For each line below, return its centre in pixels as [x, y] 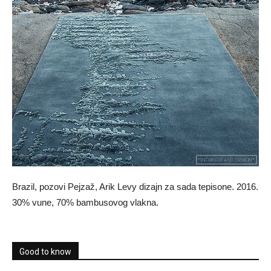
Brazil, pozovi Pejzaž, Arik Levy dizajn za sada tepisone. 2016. [135, 187]
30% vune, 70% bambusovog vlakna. [85, 203]
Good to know [45, 252]
